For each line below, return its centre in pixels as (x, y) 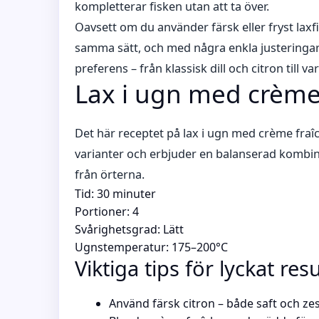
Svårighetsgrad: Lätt (129, 229)
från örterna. (110, 174)
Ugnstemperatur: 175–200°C (151, 247)
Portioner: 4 (107, 211)
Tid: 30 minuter (115, 194)
